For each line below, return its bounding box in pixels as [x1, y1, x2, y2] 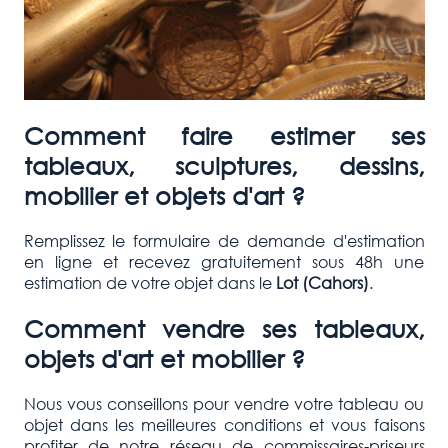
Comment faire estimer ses [23, 120, 425, 150]
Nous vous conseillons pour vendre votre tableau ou [23, 392, 425, 414]
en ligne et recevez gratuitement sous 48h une [23, 250, 425, 272]
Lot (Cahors [275, 271, 363, 293]
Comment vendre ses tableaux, [23, 312, 425, 343]
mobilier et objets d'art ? [23, 180, 305, 210]
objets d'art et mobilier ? [23, 342, 305, 373]
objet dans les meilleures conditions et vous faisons [23, 413, 425, 435]
